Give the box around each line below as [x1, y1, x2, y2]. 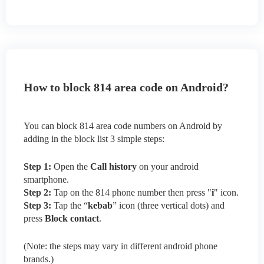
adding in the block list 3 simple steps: [24, 134, 164, 144]
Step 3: [24, 200, 51, 211]
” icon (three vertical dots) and [113, 200, 225, 211]
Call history [90, 161, 137, 172]
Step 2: [24, 187, 51, 198]
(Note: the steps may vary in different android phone [24, 241, 217, 252]
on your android [137, 161, 199, 172]
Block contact [45, 213, 99, 224]
